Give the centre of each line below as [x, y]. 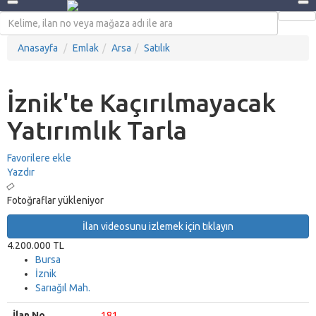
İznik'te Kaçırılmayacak [141, 103]
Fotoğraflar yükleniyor [55, 200]
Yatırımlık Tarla [97, 130]
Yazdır [21, 172]
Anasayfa [38, 48]
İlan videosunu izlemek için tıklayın [158, 226]
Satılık [157, 48]
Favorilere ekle [39, 158]
